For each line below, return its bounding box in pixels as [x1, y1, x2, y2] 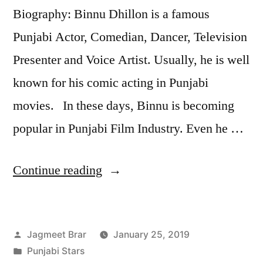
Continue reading [13, 161, 102, 178]
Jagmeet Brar [26, 228, 86, 240]
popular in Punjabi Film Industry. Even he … [13, 120, 244, 137]
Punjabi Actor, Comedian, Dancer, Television [13, 28, 247, 45]
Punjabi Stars [26, 245, 85, 257]
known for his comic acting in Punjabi [13, 74, 208, 91]
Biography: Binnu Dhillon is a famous [13, 5, 210, 22]
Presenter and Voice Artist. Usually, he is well [13, 51, 249, 68]
